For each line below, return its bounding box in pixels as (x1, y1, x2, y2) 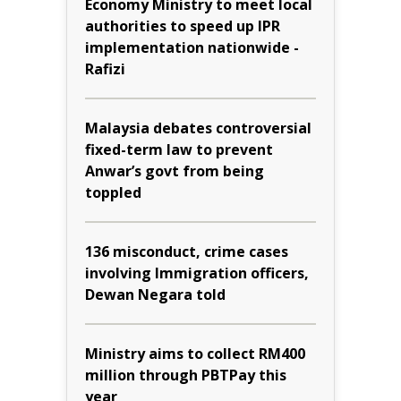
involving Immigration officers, (85, 262, 309, 283)
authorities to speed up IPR (85, 15, 280, 36)
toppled (85, 182, 141, 202)
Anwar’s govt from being (85, 160, 264, 181)
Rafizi (85, 58, 125, 79)
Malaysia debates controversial (85, 117, 311, 138)
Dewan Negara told (85, 284, 226, 304)
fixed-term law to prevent (85, 139, 273, 159)
